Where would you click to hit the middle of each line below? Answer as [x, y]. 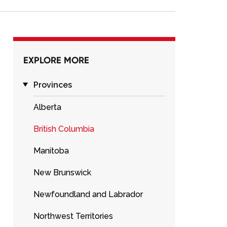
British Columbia [64, 129]
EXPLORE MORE [56, 60]
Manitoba [51, 151]
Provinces [53, 85]
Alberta [47, 107]
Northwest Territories [73, 216]
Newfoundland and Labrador [88, 194]
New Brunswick [62, 173]
